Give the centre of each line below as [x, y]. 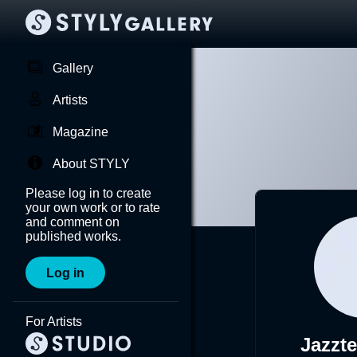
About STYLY [91, 164]
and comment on [73, 222]
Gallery [73, 68]
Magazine [80, 132]
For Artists [54, 322]
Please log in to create [88, 193]
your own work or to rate [93, 208]
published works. [73, 236]
